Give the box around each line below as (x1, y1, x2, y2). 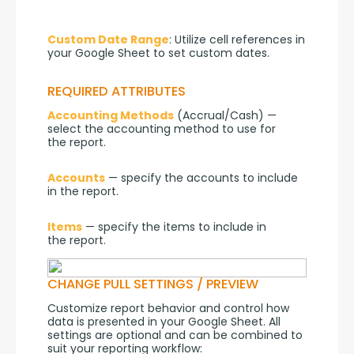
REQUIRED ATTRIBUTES (47, 81, 186, 100)
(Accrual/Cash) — (174, 107, 277, 123)
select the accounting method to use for (47, 120, 276, 137)
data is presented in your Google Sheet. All (47, 313, 281, 330)
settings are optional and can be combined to (47, 326, 303, 343)
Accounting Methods (47, 107, 174, 123)
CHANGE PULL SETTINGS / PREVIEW (47, 274, 258, 293)
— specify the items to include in (82, 218, 266, 235)
